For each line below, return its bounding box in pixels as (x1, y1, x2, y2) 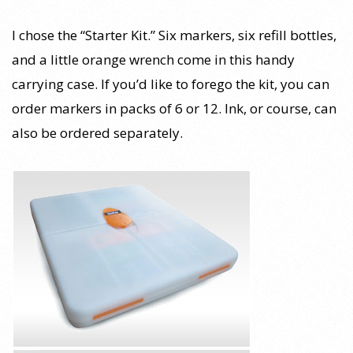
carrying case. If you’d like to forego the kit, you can (12, 75, 329, 94)
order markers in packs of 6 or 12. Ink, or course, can (12, 99, 336, 118)
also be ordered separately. (12, 124, 183, 143)
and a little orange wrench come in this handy (12, 50, 295, 69)
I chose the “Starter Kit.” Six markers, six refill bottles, (12, 26, 336, 45)
